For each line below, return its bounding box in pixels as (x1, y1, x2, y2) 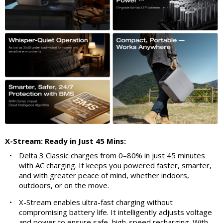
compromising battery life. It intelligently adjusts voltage (19, 207, 212, 217)
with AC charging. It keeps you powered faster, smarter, (19, 160, 212, 170)
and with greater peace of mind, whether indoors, (19, 170, 189, 180)
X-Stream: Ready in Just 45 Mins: (5, 135, 126, 146)
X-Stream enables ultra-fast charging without (19, 197, 173, 207)
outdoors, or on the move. (19, 180, 109, 190)
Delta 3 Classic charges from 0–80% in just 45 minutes (19, 150, 205, 160)
